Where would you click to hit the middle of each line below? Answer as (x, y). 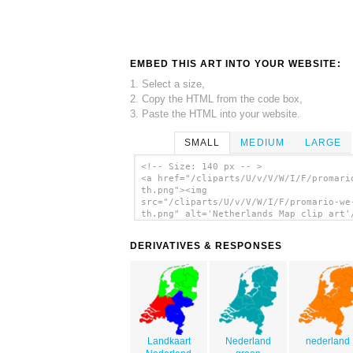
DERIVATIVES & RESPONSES (206, 246)
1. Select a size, (167, 84)
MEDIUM (262, 142)
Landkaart (169, 342)
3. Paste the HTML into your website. (215, 113)
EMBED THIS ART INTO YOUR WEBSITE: (236, 63)
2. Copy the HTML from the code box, (216, 98)
